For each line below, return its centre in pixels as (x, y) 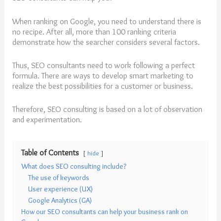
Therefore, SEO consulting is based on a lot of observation (108, 109)
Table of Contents (50, 153)
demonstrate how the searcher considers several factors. (107, 42)
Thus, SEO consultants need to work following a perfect (104, 65)
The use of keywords (59, 178)
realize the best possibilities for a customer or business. (104, 86)
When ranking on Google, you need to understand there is (107, 21)
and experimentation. (48, 120)
